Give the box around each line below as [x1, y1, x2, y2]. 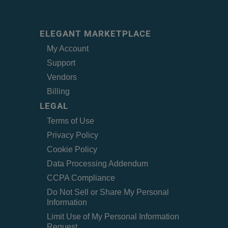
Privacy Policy [47, 130, 99, 139]
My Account [47, 44, 89, 53]
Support [47, 58, 76, 67]
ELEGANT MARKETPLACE [40, 28, 152, 39]
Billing [47, 87, 70, 96]
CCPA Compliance [47, 173, 116, 182]
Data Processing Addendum [47, 159, 149, 168]
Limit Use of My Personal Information [47, 212, 180, 221]
